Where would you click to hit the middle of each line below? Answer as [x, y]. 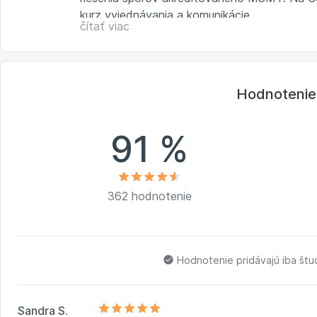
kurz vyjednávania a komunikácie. [166, 15]
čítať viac [105, 26]
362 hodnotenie [149, 196]
